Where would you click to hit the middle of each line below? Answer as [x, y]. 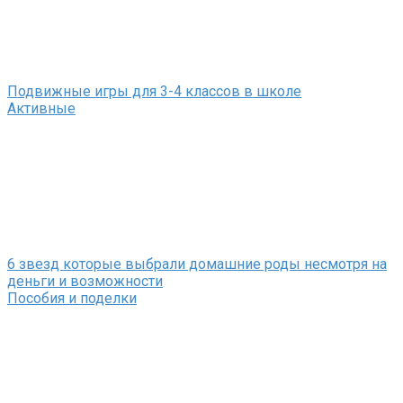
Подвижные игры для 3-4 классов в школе [154, 92]
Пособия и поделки [72, 299]
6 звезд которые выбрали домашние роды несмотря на [197, 264]
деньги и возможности [85, 282]
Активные [41, 109]
